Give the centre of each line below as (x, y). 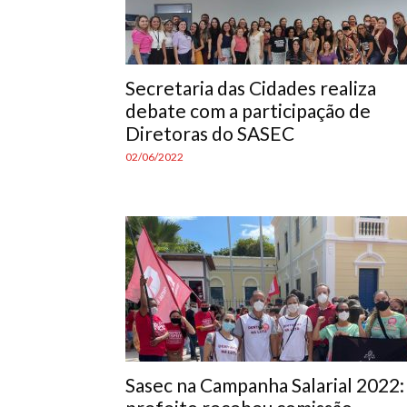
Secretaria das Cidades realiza (251, 88)
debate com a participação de (248, 110)
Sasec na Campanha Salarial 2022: (265, 385)
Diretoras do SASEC (210, 133)
